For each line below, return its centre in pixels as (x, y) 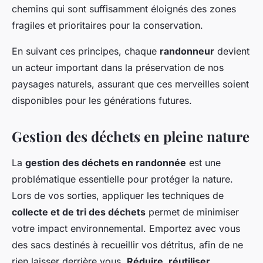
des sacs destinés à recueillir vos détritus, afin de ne (127, 245)
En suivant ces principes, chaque (86, 51)
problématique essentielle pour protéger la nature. (122, 179)
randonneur (187, 51)
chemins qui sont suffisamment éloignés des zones (124, 9)
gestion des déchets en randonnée (106, 163)
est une (203, 163)
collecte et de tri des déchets (79, 212)
